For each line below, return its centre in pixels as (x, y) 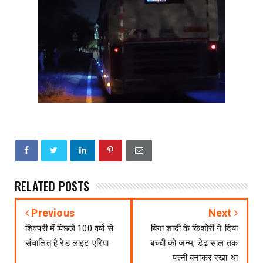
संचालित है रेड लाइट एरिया (67, 243)
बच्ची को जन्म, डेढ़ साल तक (194, 243)
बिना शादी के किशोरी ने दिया (194, 229)
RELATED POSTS (52, 186)
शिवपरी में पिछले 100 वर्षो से (69, 229)
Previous (52, 213)
